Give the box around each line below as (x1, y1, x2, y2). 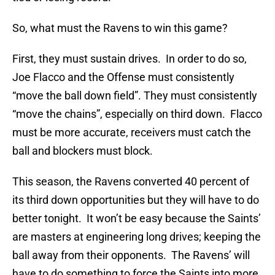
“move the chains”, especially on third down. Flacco (12, 107, 262, 121)
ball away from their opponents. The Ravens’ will (12, 249, 250, 262)
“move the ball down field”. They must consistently (12, 89, 257, 103)
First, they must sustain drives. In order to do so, (12, 52, 247, 66)
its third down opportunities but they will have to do (12, 193, 259, 207)
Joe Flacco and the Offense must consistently (12, 71, 234, 84)
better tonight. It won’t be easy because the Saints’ (12, 212, 261, 225)
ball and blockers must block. (12, 144, 153, 158)
